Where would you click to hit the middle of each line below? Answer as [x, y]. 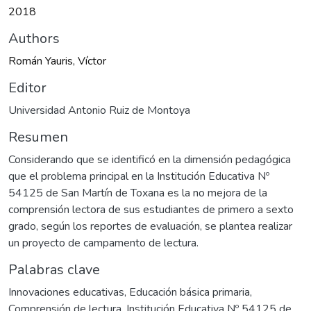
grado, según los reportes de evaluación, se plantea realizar [150, 227]
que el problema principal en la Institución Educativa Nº [139, 177]
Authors [34, 39]
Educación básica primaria [190, 293]
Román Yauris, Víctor [57, 61]
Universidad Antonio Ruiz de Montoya [99, 111]
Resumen [38, 137]
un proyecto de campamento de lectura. [103, 243]
